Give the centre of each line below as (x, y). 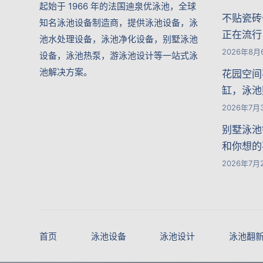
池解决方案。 (66, 72)
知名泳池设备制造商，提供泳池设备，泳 (119, 22)
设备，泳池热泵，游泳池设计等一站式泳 (119, 55)
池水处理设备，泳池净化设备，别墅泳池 (119, 39)
